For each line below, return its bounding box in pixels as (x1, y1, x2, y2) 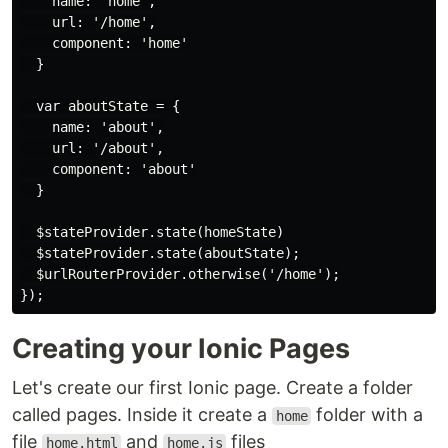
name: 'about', (20, 119, 164, 135)
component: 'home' (20, 35, 188, 51)
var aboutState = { (20, 98, 180, 114)
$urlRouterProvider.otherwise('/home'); (20, 266, 340, 282)
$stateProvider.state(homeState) (20, 224, 284, 240)
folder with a (311, 404, 424, 425)
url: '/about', (20, 140, 164, 156)
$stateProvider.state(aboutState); (20, 245, 300, 261)
